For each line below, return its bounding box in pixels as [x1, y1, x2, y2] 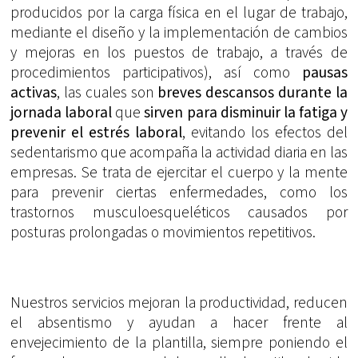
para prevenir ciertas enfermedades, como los [10, 181, 348, 204]
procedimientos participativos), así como [10, 61, 302, 84]
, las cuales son [57, 81, 158, 104]
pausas [301, 61, 348, 84]
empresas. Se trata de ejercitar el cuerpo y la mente [10, 161, 348, 184]
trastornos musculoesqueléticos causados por [10, 201, 348, 224]
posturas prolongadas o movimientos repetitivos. [10, 221, 316, 244]
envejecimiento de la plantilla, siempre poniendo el [10, 331, 348, 354]
